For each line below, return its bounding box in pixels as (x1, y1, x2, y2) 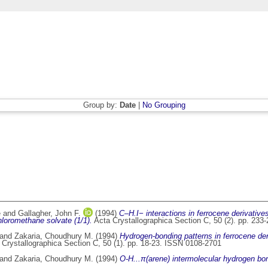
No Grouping (142, 100, 185, 110)
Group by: (83, 100, 120, 110)
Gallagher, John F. (18, 209, 81, 218)
